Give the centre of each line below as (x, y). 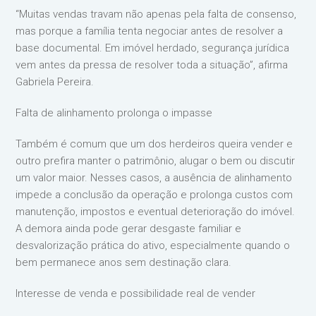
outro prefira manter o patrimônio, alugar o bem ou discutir (156, 161)
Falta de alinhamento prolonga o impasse (114, 113)
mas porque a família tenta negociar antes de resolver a (150, 31)
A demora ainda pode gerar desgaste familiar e (129, 229)
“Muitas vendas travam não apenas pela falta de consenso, (156, 14)
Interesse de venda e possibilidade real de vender (136, 293)
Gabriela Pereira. (55, 82)
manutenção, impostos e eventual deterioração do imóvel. (156, 212)
